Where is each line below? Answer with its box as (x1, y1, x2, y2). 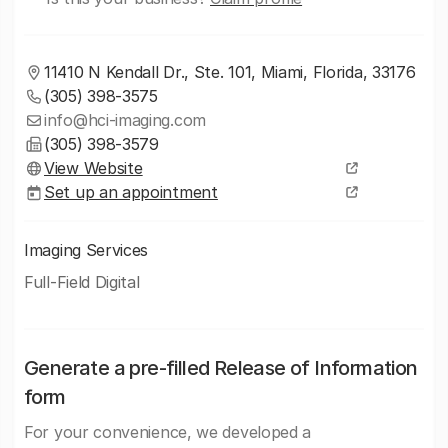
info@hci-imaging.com (44, 110, 206, 130)
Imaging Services (24, 240, 149, 260)
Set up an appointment (44, 182, 218, 202)
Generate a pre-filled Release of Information (24, 356, 418, 380)
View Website (44, 158, 143, 178)
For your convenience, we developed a (24, 422, 312, 442)
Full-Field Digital (24, 272, 140, 292)
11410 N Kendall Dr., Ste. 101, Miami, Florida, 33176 (44, 62, 416, 82)
